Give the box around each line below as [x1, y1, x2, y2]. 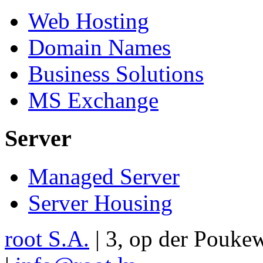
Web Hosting [28, 8, 149, 34]
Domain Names [28, 35, 171, 60]
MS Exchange [28, 87, 159, 113]
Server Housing [28, 190, 173, 215]
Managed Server [28, 163, 180, 189]
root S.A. [5, 225, 89, 251]
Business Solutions [28, 61, 204, 87]
